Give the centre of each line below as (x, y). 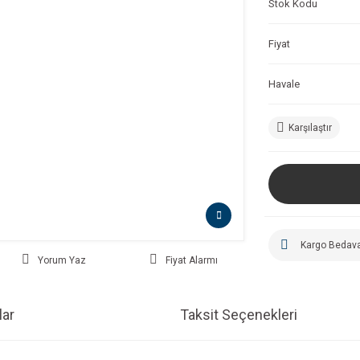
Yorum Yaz (62, 260)
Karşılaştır (310, 128)
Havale (284, 84)
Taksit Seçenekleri (239, 314)
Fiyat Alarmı (191, 260)
